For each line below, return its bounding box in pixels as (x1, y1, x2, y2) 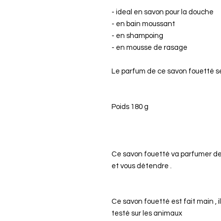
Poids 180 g (111, 103, 148, 110)
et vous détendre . (111, 162, 172, 170)
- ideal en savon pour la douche (111, 8, 214, 16)
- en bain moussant (111, 20, 175, 28)
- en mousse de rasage (111, 44, 187, 51)
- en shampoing (111, 32, 163, 39)
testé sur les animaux (111, 210, 182, 217)
